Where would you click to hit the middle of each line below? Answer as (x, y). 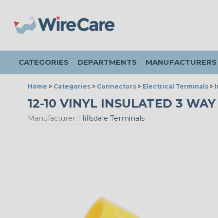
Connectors (117, 86)
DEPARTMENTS (107, 62)
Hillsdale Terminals (111, 118)
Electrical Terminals (175, 86)
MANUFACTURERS (181, 62)
